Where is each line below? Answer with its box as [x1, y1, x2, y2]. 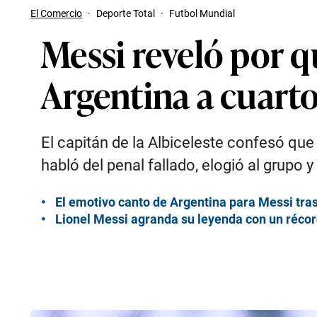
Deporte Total [96, 8, 155, 19]
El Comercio [30, 8, 82, 19]
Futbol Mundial [169, 8, 235, 19]
